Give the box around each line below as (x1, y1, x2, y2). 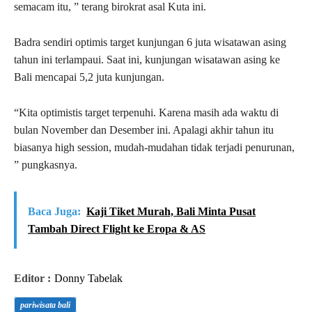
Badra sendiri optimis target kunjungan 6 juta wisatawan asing (14, 36, 286, 49)
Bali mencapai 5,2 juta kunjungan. (14, 71, 164, 84)
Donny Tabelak (54, 272, 123, 285)
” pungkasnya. (14, 159, 80, 171)
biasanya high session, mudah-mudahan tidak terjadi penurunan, (14, 141, 295, 154)
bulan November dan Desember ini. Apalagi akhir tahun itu (14, 124, 274, 136)
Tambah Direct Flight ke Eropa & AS (28, 223, 205, 235)
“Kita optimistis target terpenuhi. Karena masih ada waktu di (14, 107, 279, 119)
